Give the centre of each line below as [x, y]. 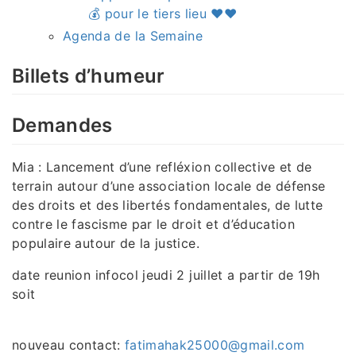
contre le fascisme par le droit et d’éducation [154, 224]
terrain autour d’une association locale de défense [169, 186]
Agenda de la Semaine [133, 36]
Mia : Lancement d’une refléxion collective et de [162, 166]
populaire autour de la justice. [106, 243]
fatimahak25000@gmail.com [215, 344]
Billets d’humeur [89, 76]
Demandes [62, 126]
